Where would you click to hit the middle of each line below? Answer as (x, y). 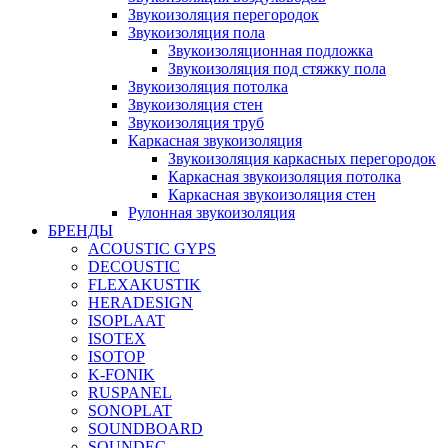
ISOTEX (117, 338)
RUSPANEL (130, 392)
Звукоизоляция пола (196, 32)
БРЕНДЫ (80, 230)
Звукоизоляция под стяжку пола (277, 68)
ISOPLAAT (126, 320)
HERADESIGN (140, 302)
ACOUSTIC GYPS (152, 248)
